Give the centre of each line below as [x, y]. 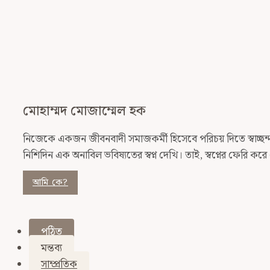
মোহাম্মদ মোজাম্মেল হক [84, 111]
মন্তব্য [52, 248]
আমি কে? [50, 183]
